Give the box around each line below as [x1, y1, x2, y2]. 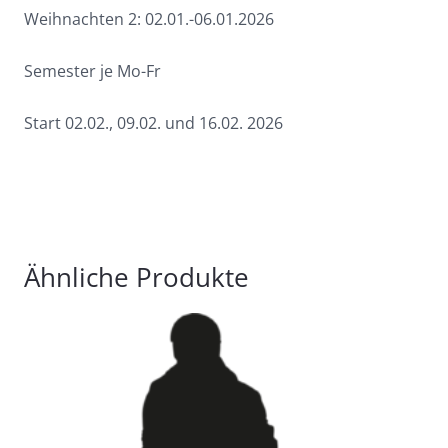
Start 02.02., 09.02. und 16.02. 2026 [24, 112, 283, 135]
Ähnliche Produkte [24, 259, 249, 296]
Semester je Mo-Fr [24, 60, 161, 83]
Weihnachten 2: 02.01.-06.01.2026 [24, 8, 274, 31]
